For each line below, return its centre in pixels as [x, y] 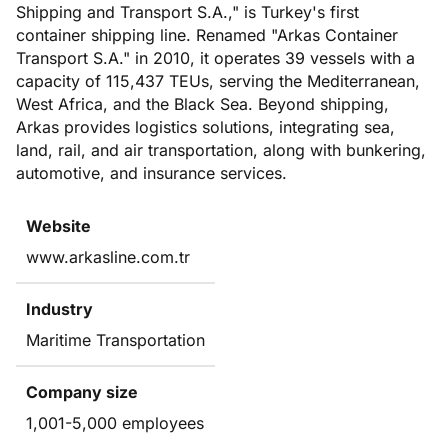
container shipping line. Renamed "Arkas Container [207, 34]
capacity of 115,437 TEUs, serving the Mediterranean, [218, 80]
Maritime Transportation [115, 339]
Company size [82, 391]
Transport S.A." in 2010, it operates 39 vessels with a [215, 57]
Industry [59, 308]
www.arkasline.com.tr [108, 256]
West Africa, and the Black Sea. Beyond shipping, [202, 103]
